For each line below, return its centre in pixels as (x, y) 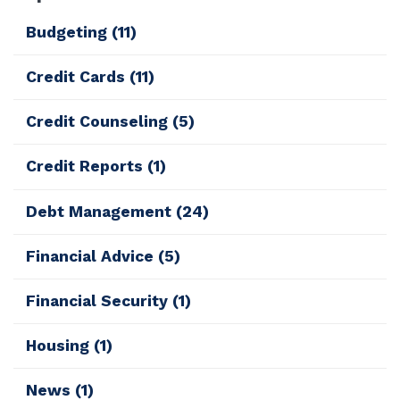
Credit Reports (87, 167)
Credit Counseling (100, 122)
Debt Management (101, 211)
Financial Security (100, 300)
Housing (60, 346)
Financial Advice (92, 256)
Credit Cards (78, 77)
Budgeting (69, 32)
